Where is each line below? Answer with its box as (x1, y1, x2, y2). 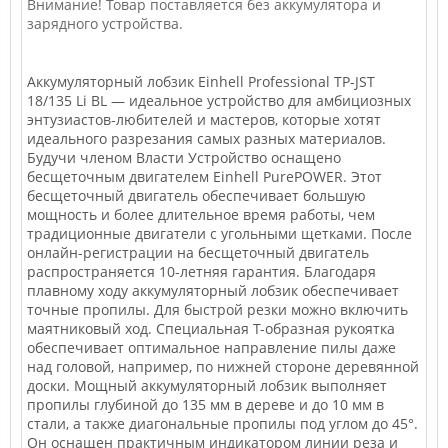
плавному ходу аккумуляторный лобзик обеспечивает (27, 281, 399, 300)
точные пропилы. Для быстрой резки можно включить (27, 300, 408, 319)
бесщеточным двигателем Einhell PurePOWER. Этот (27, 167, 382, 186)
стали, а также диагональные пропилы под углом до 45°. (27, 414, 418, 433)
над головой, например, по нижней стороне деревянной (27, 357, 419, 376)
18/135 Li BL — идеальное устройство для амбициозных (27, 91, 411, 110)
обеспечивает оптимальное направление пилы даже (27, 338, 396, 357)
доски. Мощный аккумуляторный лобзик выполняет (27, 376, 387, 395)
